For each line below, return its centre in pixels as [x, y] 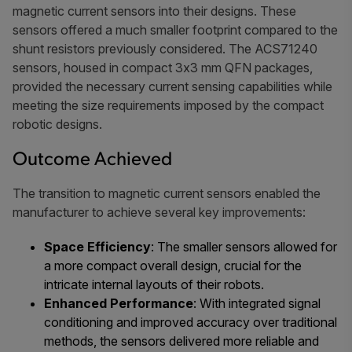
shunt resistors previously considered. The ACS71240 [165, 48]
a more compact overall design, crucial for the [173, 265]
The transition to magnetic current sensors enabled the [167, 193]
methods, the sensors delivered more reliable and [181, 341]
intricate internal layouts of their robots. [154, 284]
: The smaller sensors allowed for [244, 246]
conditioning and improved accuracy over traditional [191, 322]
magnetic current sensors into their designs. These [154, 11]
